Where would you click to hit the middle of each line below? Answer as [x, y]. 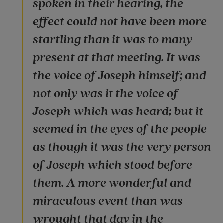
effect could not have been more [120, 21]
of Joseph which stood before [112, 165]
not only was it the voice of [106, 93]
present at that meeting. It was [116, 57]
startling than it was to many [112, 39]
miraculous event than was [108, 201]
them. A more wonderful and [112, 183]
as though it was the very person [122, 147]
